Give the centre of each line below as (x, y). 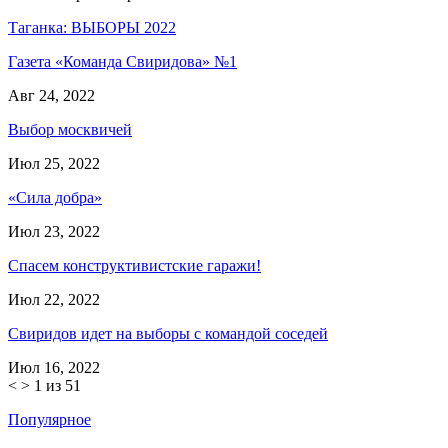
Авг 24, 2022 (51, 95)
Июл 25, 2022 (54, 163)
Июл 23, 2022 (54, 231)
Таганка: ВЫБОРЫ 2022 (92, 27)
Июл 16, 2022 (54, 367)
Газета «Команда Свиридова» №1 (122, 61)
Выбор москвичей (70, 129)
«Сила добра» (55, 197)
